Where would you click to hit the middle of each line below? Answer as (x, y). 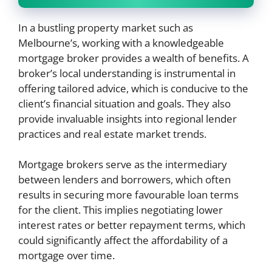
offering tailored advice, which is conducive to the (133, 88)
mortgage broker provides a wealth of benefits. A (134, 58)
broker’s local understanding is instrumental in (127, 73)
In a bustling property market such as (106, 27)
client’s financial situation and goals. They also (124, 103)
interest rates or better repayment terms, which (132, 225)
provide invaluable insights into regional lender (127, 118)
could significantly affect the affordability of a (123, 240)
